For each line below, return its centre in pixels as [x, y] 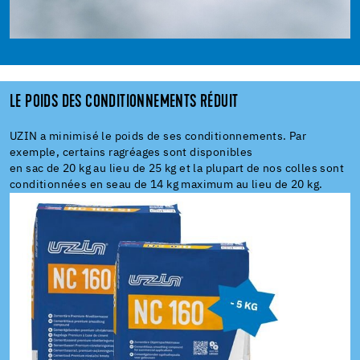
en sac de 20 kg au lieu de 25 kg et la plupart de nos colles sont [177, 168]
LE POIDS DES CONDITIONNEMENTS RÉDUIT [124, 102]
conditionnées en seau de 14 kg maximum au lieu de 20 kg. [166, 184]
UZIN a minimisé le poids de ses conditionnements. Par [158, 136]
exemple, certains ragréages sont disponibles [131, 152]
